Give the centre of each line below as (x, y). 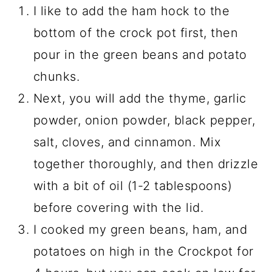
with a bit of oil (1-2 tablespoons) (133, 186)
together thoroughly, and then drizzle (146, 164)
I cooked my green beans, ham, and (140, 230)
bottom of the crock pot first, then (136, 33)
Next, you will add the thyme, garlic (140, 99)
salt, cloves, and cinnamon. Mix (127, 142)
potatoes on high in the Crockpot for (143, 252)
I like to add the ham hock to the (131, 11)
